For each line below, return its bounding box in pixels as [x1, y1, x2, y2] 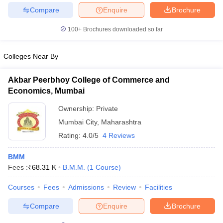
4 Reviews [103, 131, 135, 139]
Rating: [58, 131, 83, 139]
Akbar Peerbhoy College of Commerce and [8, 76, 170, 84]
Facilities [145, 183, 172, 191]
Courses [8, 183, 34, 191]
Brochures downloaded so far [82, 26, 163, 33]
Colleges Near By [3, 52, 58, 60]
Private [96, 105, 118, 112]
